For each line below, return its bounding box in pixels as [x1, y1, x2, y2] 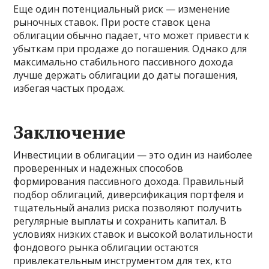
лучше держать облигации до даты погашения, [13, 68, 238, 82]
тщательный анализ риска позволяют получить [13, 201, 243, 214]
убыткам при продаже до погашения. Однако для [13, 42, 247, 55]
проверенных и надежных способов [13, 162, 184, 175]
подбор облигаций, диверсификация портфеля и [13, 188, 244, 201]
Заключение [13, 120, 126, 144]
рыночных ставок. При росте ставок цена [13, 16, 211, 29]
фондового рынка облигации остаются [13, 241, 199, 254]
